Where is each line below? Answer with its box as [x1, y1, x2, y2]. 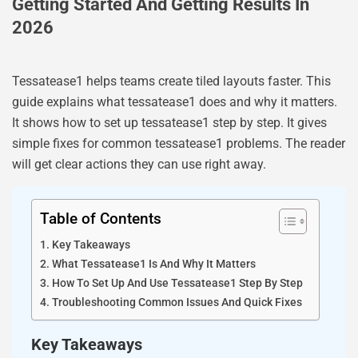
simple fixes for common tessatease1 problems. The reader [12, 136, 345, 151]
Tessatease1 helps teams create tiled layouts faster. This [12, 74, 331, 89]
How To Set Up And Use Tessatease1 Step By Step [51, 276, 303, 291]
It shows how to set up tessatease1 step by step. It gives [12, 115, 327, 130]
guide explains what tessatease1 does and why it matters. [12, 94, 337, 109]
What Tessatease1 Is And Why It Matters [51, 257, 256, 272]
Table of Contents [40, 209, 161, 229]
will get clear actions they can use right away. [12, 157, 266, 172]
